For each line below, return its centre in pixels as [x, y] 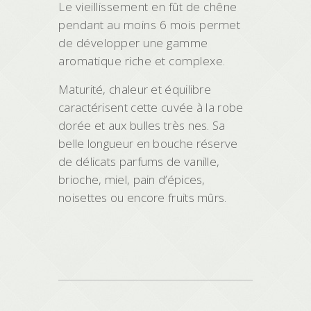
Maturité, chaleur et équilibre [135, 89]
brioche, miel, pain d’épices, [132, 179]
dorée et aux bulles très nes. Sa [142, 125]
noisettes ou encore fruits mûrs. [143, 197]
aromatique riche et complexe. [142, 61]
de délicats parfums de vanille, [139, 161]
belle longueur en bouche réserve [148, 143]
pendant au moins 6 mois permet [149, 25]
